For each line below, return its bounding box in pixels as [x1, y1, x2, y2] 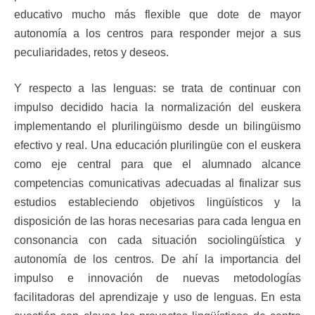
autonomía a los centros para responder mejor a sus [14, 27, 301, 40]
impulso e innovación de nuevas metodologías [14, 272, 301, 285]
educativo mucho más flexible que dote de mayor [14, 8, 301, 21]
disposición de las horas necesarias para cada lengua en [14, 215, 301, 228]
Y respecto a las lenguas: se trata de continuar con [14, 82, 301, 95]
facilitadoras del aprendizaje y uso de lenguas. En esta [14, 291, 301, 304]
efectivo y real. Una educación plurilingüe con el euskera [14, 139, 301, 152]
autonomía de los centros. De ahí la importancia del [14, 253, 301, 266]
